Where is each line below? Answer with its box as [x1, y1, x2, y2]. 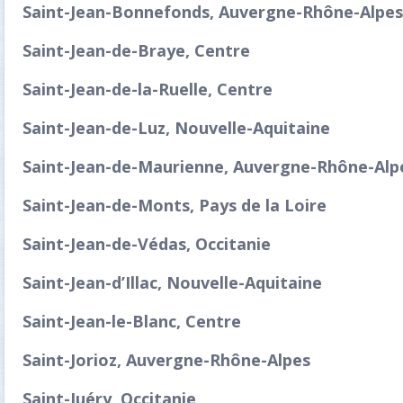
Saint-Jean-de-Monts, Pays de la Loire [22, 194, 327, 216]
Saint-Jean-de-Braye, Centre [22, 40, 250, 61]
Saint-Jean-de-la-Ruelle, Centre [22, 78, 273, 100]
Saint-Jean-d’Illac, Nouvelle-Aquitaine [22, 272, 322, 293]
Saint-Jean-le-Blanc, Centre [22, 310, 241, 332]
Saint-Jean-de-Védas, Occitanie [22, 233, 271, 255]
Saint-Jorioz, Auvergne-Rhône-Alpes [22, 349, 310, 371]
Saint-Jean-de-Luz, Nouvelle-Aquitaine [22, 117, 330, 139]
